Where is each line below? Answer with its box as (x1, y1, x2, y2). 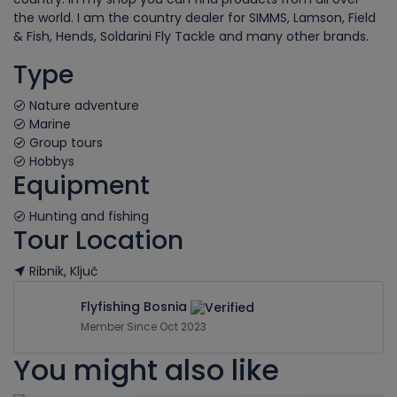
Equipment (13, 168, 150, 203)
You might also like (13, 350, 279, 391)
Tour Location (13, 223, 183, 258)
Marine (26, 115, 71, 133)
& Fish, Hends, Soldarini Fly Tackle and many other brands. (13, 27, 369, 45)
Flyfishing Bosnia (81, 298, 187, 315)
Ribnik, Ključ (26, 262, 98, 280)
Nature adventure (26, 97, 139, 114)
